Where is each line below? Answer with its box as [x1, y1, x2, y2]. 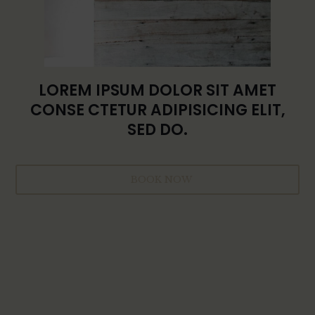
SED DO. [127, 118, 188, 141]
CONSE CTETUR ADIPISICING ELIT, [30, 98, 285, 121]
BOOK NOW [130, 173, 192, 186]
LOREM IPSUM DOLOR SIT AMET [39, 79, 276, 101]
